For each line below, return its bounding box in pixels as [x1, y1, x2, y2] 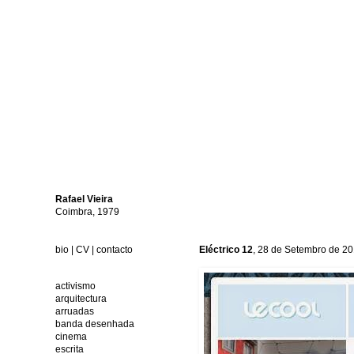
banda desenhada [55, 318, 134, 330]
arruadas [55, 306, 94, 317]
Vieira [87, 194, 113, 205]
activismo [55, 281, 96, 292]
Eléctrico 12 [199, 244, 253, 255]
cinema [55, 331, 87, 342]
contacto [96, 244, 133, 255]
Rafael [55, 194, 87, 205]
